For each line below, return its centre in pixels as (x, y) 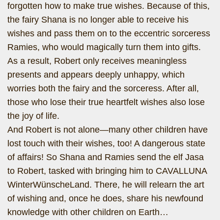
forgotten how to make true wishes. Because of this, (109, 6)
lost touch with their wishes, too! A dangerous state (106, 143)
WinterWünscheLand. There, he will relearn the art (106, 185)
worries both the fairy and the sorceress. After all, (103, 88)
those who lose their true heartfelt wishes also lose (106, 102)
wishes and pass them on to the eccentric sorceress (109, 33)
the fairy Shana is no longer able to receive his (98, 20)
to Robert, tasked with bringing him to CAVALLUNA (107, 171)
